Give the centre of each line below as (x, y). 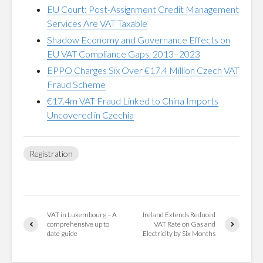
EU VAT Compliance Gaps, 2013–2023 (124, 54)
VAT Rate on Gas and (185, 224)
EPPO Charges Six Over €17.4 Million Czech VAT (143, 70)
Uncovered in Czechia (90, 115)
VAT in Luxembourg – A (82, 215)
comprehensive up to (78, 224)
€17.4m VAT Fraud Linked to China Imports (133, 101)
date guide (62, 233)
